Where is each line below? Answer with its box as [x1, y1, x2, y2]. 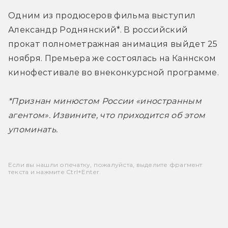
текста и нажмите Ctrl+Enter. [8, 167, 101, 176]
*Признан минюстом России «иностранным [8, 96, 202, 106]
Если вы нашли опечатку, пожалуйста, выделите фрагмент [8, 160, 203, 168]
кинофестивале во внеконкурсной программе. [8, 67, 219, 77]
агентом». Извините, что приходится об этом [8, 110, 206, 120]
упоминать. [8, 124, 58, 134]
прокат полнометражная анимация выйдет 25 [8, 39, 218, 49]
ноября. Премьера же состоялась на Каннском [8, 53, 216, 63]
